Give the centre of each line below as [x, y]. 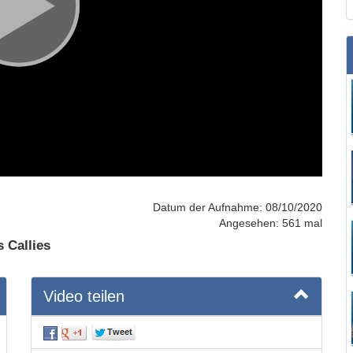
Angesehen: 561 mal [271, 223]
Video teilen [84, 297]
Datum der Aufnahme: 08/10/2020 [238, 208]
